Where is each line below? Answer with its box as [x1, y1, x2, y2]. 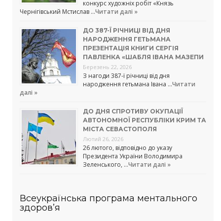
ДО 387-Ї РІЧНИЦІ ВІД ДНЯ [83, 26, 170, 34]
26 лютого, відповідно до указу [83, 143, 172, 152]
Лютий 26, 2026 [83, 135, 123, 143]
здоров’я [20, 202, 60, 213]
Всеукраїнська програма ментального [20, 192, 197, 204]
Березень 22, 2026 [83, 63, 132, 71]
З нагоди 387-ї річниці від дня [83, 71, 170, 80]
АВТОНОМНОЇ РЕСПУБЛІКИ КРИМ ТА [83, 116, 206, 124]
